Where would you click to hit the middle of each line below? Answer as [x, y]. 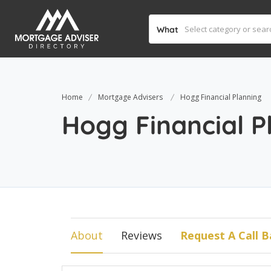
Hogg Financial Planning [221, 97]
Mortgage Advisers [130, 97]
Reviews [142, 235]
